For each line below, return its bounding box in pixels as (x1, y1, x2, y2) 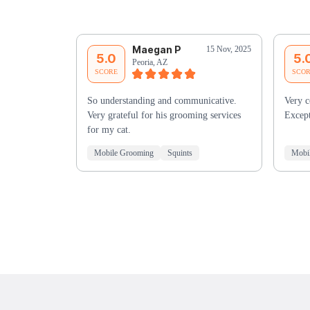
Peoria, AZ (131, 57, 167, 68)
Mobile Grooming (93, 148, 154, 158)
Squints (167, 148, 192, 158)
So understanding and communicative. (86, 95, 237, 107)
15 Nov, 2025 (206, 44, 251, 55)
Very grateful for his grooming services (86, 110, 241, 121)
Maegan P (131, 44, 181, 56)
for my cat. (86, 125, 131, 136)
